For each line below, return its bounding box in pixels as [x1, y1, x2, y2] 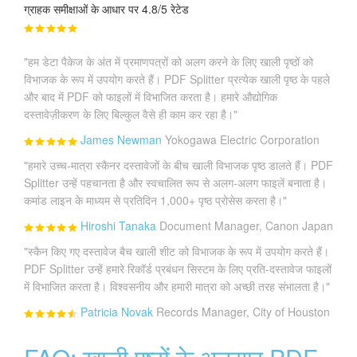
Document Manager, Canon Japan [159, 217, 333, 233]
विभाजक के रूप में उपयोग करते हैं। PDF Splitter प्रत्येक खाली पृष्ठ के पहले [24, 70, 330, 87]
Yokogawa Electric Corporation [165, 131, 320, 147]
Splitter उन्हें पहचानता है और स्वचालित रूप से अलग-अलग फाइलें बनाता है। [24, 174, 327, 190]
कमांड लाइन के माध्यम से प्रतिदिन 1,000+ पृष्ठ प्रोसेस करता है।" [24, 191, 287, 208]
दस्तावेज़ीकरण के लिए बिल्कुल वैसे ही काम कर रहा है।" [24, 105, 237, 122]
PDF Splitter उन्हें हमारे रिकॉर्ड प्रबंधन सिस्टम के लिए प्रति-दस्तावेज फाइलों [24, 260, 331, 277]
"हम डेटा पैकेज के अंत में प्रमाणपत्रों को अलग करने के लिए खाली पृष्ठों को [24, 53, 313, 69]
